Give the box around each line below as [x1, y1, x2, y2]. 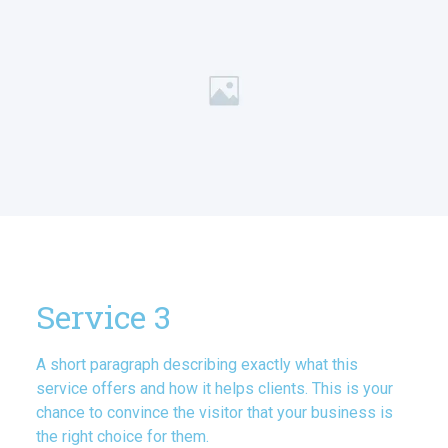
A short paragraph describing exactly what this [35, 354, 358, 374]
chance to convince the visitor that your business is [35, 402, 393, 422]
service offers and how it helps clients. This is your [35, 378, 393, 398]
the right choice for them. [35, 426, 209, 446]
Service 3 [35, 294, 171, 338]
